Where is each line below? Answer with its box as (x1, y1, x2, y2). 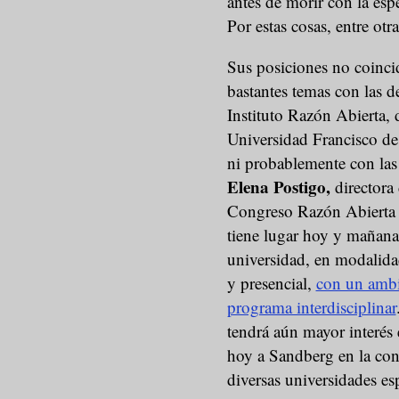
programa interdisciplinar (226, 296, 396, 319)
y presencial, (226, 272, 316, 295)
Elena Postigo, (226, 175, 330, 199)
